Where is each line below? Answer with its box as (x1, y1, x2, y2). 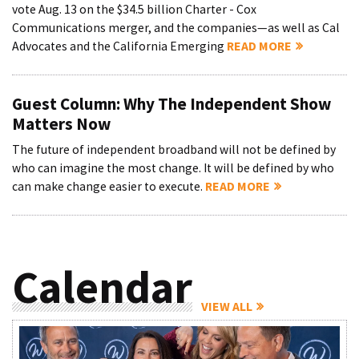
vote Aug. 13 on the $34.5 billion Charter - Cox (12, 2, 256, 18)
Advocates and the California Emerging (12, 38, 227, 54)
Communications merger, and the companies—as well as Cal (12, 20, 340, 36)
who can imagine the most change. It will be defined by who (12, 160, 334, 176)
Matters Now (12, 113, 111, 135)
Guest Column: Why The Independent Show (12, 93, 331, 115)
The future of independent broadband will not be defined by (12, 142, 336, 158)
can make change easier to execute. (12, 179, 205, 195)
